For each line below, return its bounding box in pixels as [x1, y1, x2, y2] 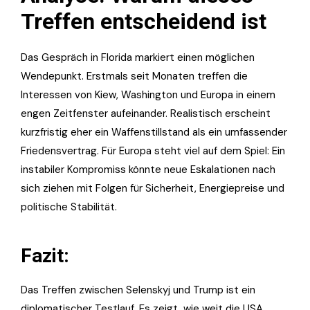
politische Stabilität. [21, 200, 117, 215]
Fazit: [21, 244, 69, 268]
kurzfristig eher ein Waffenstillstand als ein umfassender [21, 125, 287, 140]
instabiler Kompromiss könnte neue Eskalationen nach [21, 163, 275, 177]
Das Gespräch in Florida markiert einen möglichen [21, 51, 255, 65]
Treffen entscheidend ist [21, 8, 266, 35]
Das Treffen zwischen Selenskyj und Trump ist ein [21, 283, 255, 298]
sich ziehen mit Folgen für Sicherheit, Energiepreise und [21, 181, 284, 196]
